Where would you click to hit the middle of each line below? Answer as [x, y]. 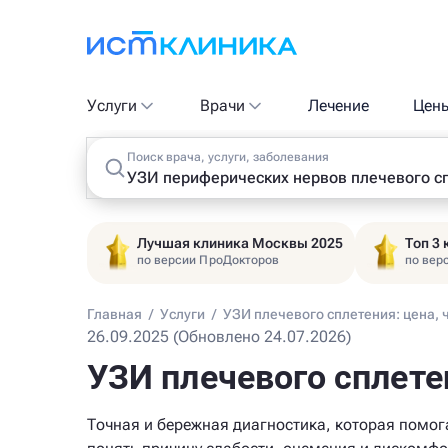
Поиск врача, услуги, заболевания [228, 157]
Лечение [339, 105]
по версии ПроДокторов [208, 260]
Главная [114, 314]
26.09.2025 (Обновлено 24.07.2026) [219, 336]
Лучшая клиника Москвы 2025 [240, 243]
